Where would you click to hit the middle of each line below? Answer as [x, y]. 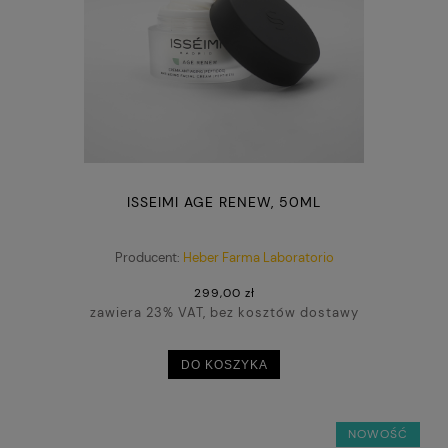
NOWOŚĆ [377, 434]
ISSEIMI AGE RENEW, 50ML [224, 202]
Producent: [147, 257]
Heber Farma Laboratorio [258, 257]
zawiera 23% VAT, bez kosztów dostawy [224, 312]
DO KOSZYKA [224, 365]
